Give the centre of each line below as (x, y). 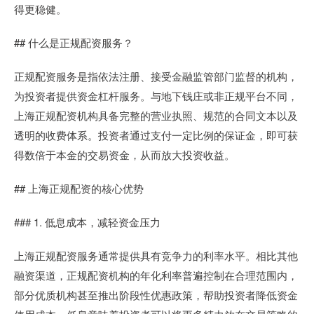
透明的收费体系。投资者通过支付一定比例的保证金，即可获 (156, 135)
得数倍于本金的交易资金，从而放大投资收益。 (124, 154)
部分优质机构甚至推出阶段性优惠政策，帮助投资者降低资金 (156, 294)
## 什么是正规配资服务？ (74, 42)
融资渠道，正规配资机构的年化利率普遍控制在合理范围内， (156, 275)
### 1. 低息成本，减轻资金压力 (87, 221)
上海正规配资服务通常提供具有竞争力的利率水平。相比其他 (156, 255)
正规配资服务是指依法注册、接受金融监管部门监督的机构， (156, 76)
